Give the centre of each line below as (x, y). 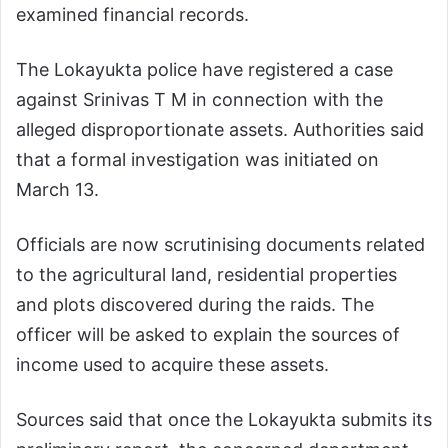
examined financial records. (132, 14)
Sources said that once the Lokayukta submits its (224, 419)
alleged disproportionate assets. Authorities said (220, 129)
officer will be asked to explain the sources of (208, 334)
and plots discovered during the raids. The (195, 304)
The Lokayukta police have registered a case (204, 69)
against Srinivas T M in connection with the (199, 99)
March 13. (57, 189)
